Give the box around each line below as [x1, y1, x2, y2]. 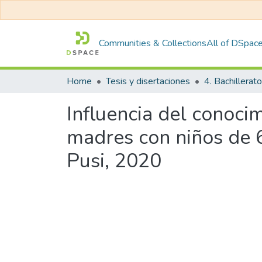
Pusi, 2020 [67, 147, 161, 174]
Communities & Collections [99, 37, 207, 50]
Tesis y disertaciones [106, 75, 190, 88]
